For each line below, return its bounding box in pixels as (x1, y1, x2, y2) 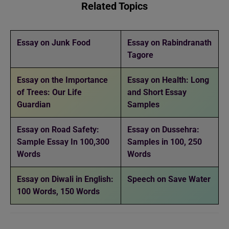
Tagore (127, 50, 153, 60)
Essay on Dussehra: (127, 125, 199, 135)
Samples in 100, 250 (127, 137, 202, 147)
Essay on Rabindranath (127, 38, 212, 48)
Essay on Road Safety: (17, 125, 99, 135)
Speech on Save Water (127, 174, 211, 185)
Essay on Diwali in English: (17, 174, 113, 185)
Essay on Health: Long (127, 75, 209, 85)
